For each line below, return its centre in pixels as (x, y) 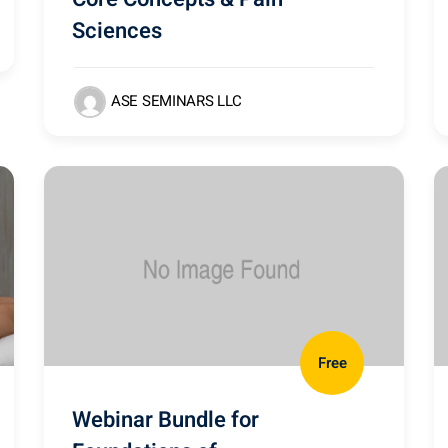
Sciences (117, 31)
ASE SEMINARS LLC (177, 100)
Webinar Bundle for (165, 420)
